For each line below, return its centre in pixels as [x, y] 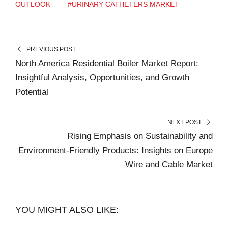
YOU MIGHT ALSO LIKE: [67, 209]
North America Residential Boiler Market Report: [107, 63]
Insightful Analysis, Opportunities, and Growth [102, 77]
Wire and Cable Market [169, 164]
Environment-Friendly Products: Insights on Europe [116, 150]
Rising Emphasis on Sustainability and [140, 136]
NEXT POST [185, 122]
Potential [32, 92]
